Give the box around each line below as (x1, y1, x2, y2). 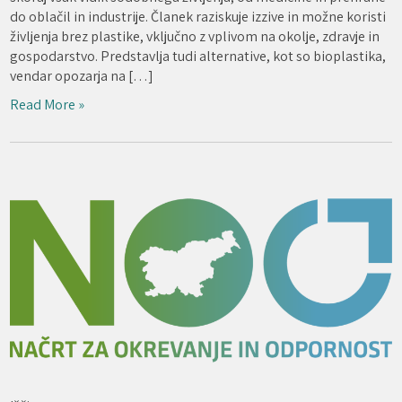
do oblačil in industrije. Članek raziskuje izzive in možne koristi (10, 7, 387, 26)
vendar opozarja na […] (10, 66, 154, 85)
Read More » (10, 95, 85, 114)
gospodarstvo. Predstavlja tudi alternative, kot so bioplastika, (10, 47, 387, 66)
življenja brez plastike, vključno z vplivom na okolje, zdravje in (10, 27, 380, 46)
